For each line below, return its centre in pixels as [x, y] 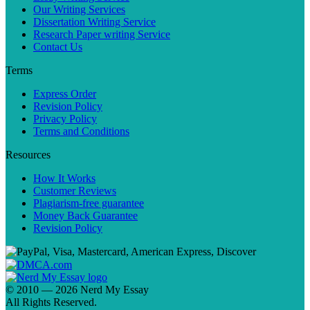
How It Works [64, 178]
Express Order [65, 93]
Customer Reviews [75, 190]
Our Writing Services [79, 9]
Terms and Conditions [81, 131]
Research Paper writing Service [102, 34]
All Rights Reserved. [51, 302]
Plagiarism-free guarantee [89, 203]
